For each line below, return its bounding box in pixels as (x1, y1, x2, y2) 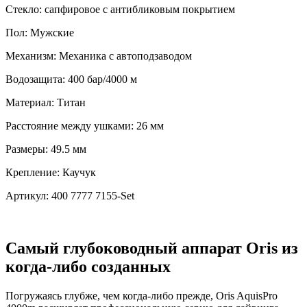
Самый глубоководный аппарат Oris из (5, 239, 298, 258)
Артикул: (5, 190, 51, 202)
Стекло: (5, 3, 45, 16)
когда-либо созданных (5, 258, 171, 276)
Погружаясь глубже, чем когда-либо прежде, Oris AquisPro (5, 290, 278, 302)
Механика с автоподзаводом (59, 50, 192, 62)
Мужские (30, 27, 74, 39)
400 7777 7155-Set (51, 190, 134, 202)
